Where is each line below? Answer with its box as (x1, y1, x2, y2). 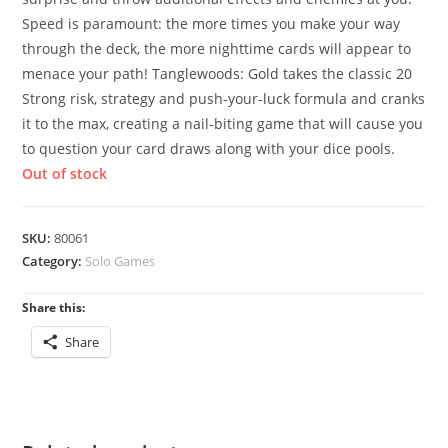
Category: (22, 252, 86, 270)
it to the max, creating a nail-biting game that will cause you (22, 114, 424, 133)
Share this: (22, 299, 86, 316)
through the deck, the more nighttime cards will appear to (22, 39, 412, 58)
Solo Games (85, 252, 156, 270)
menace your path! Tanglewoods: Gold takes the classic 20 (22, 64, 413, 83)
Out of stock (22, 164, 108, 183)
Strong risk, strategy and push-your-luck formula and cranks (22, 89, 426, 108)
